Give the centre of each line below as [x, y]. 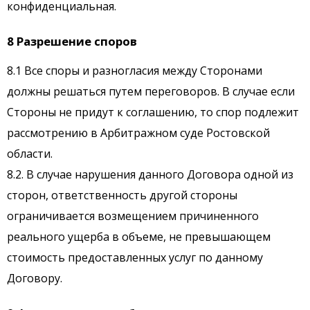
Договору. [35, 279]
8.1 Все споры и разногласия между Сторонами [135, 71]
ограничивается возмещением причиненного [133, 216]
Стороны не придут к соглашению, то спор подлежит [153, 112]
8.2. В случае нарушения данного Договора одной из [150, 175]
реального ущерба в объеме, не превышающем [139, 237]
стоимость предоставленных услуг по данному [135, 258]
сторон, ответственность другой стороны [122, 195]
